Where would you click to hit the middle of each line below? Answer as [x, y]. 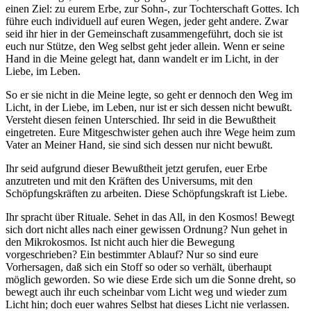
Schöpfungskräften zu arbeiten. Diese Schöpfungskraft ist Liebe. [146, 194]
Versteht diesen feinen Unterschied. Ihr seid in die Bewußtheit [141, 120]
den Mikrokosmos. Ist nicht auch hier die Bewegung [120, 242]
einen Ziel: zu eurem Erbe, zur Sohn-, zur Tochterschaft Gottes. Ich [152, 9]
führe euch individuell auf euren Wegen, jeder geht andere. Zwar [147, 22]
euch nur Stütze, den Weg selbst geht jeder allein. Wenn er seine [145, 47]
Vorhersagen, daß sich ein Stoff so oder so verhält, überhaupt [138, 267]
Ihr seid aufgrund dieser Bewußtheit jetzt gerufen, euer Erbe [136, 169]
